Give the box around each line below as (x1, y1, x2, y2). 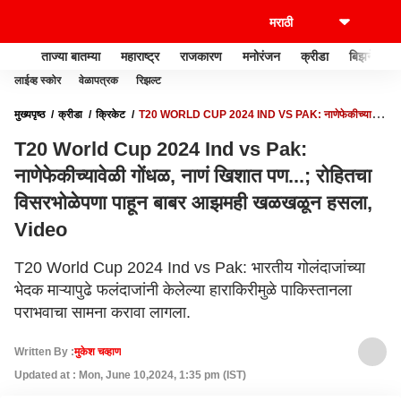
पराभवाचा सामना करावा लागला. (14, 303, 195, 321)
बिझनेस (349, 48, 382, 64)
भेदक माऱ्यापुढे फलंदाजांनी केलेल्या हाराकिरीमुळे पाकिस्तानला (14, 281, 352, 299)
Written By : (14, 346, 74, 358)
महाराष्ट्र (121, 48, 159, 64)
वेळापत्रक (79, 74, 118, 87)
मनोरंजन (243, 48, 280, 64)
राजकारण (180, 48, 222, 64)
